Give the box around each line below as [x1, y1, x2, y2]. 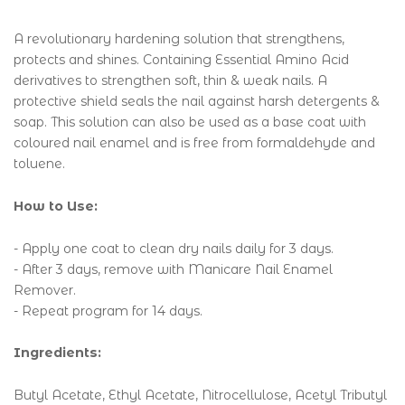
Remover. [14, 281, 76, 298]
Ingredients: [14, 344, 101, 362]
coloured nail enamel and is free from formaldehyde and [14, 135, 375, 151]
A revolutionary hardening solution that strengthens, [14, 31, 344, 47]
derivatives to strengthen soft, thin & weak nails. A [14, 72, 327, 89]
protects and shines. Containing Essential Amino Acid [14, 52, 349, 68]
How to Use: [14, 197, 98, 214]
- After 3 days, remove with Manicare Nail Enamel [14, 260, 333, 278]
